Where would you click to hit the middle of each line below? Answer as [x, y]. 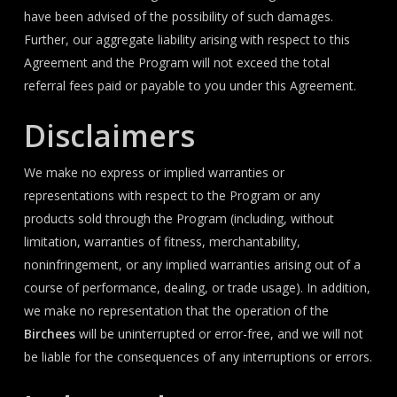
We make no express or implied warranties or [154, 172]
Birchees [49, 334]
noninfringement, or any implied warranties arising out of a [192, 265]
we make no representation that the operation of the [176, 311]
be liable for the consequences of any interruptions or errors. [198, 357]
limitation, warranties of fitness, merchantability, [162, 241]
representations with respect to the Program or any [171, 195]
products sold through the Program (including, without [179, 218]
